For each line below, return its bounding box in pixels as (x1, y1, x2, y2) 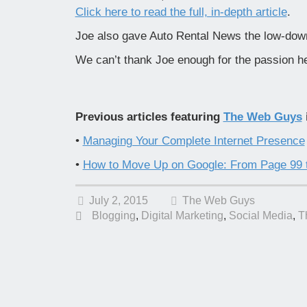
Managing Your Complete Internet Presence (82, 134, 305, 148)
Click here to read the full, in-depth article (75, 5, 287, 19)
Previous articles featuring (75, 110, 223, 124)
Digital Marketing (140, 210, 223, 222)
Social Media (228, 210, 293, 222)
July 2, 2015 (88, 195, 148, 207)
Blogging (91, 210, 136, 222)
